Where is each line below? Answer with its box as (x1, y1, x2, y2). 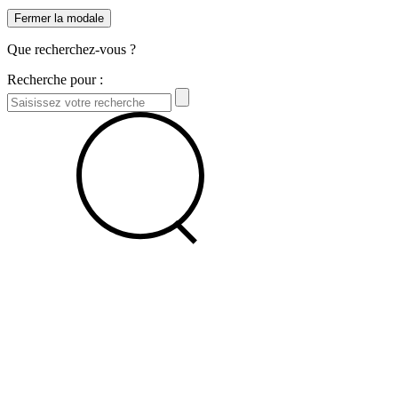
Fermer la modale (14, 11, 104, 25)
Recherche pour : (7, 71, 103, 87)
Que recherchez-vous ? (7, 41, 136, 57)
